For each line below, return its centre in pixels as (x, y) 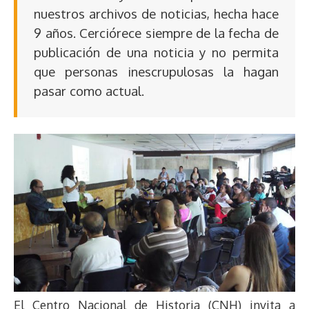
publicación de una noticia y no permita (156, 52)
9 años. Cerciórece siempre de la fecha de (156, 32)
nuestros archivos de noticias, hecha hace (156, 13)
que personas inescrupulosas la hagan (156, 71)
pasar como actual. (89, 90)
